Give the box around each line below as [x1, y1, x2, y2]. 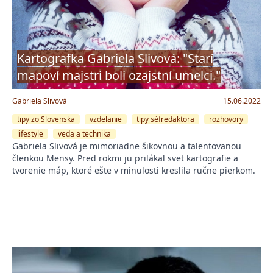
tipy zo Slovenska [17, 113, 75, 124]
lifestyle [17, 128, 43, 139]
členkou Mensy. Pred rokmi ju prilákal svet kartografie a [12, 152, 238, 164]
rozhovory [209, 113, 243, 124]
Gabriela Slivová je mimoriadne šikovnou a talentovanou [12, 140, 241, 152]
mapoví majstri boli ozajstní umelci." [17, 66, 221, 83]
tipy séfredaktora [136, 113, 194, 124]
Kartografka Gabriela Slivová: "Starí [17, 49, 213, 66]
